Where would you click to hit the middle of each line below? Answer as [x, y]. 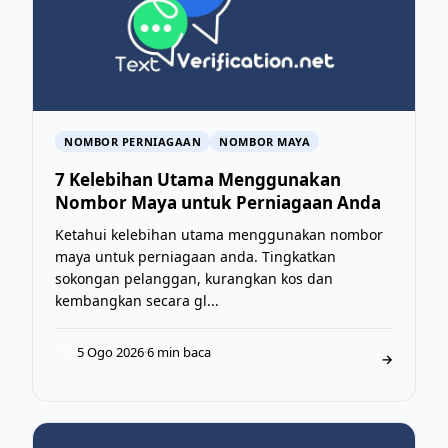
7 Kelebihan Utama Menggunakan [198, 179]
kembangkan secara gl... [137, 300]
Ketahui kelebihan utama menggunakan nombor [219, 234]
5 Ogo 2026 [110, 351]
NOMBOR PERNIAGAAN [133, 141]
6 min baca [179, 351]
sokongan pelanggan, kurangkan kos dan [194, 278]
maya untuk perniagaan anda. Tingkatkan [195, 256]
